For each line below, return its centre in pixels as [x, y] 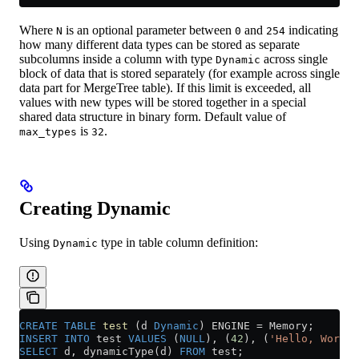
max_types [48, 132]
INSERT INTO [54, 339]
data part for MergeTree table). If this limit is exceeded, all [165, 88]
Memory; [288, 326]
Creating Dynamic [95, 209]
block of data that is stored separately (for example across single [179, 74]
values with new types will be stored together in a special [163, 103]
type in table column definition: [178, 243]
